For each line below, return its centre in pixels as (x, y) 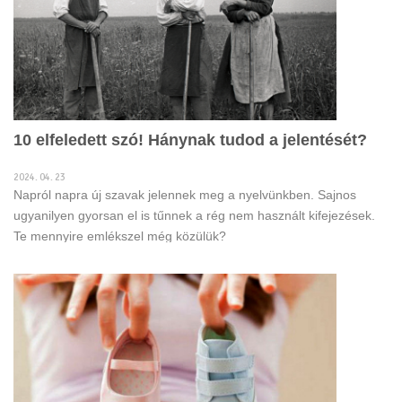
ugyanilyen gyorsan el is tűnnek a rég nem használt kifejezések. (194, 215)
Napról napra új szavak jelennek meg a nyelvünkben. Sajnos (185, 195)
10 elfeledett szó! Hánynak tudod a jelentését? (190, 140)
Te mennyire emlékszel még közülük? (120, 236)
